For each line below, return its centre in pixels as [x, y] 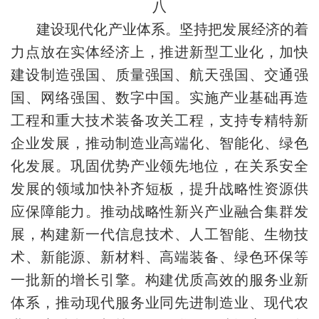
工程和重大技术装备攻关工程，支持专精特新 [159, 120]
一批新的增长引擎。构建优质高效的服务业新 [159, 280]
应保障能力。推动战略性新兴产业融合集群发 [159, 211]
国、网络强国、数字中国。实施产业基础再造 [159, 98]
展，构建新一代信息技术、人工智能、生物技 [159, 234]
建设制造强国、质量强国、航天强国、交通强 [159, 75]
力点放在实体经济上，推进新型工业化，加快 [159, 52]
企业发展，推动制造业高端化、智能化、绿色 [159, 143]
